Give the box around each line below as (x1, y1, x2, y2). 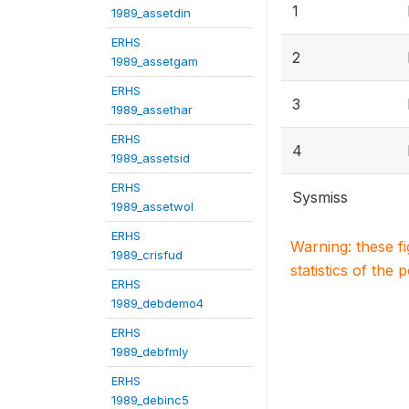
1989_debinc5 (111, 392, 189, 407)
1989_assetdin (111, 5, 191, 20)
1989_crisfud (111, 246, 183, 262)
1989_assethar (111, 101, 193, 117)
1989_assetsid (111, 150, 190, 165)
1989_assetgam (111, 53, 198, 68)
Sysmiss (292, 187, 348, 206)
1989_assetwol (111, 198, 194, 214)
